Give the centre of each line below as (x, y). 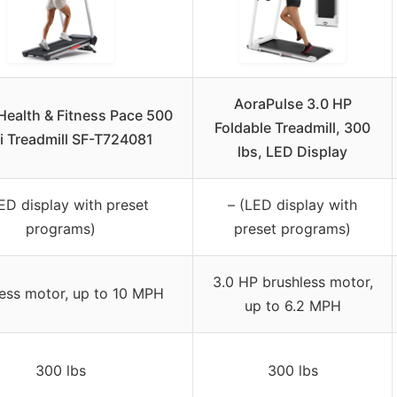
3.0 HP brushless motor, (292, 281)
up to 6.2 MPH (292, 305)
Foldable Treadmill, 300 (292, 127)
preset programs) (292, 228)
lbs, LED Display (292, 151)
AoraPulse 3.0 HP (292, 103)
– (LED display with (292, 204)
